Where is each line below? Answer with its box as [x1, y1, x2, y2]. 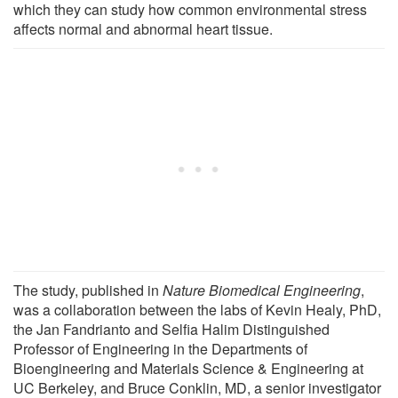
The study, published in [13, 279, 163, 300]
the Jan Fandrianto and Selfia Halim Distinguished [13, 318, 330, 339]
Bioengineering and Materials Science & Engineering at [13, 357, 363, 378]
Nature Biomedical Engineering [163, 279, 361, 300]
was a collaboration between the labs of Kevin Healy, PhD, [13, 298, 381, 320]
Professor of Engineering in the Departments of [13, 338, 307, 359]
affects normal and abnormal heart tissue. [13, 18, 273, 39]
